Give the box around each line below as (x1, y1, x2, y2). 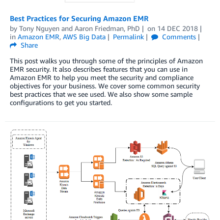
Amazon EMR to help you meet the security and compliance (10, 73, 193, 82)
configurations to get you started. (10, 98, 112, 107)
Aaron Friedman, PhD (75, 24, 140, 32)
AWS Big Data (63, 32, 106, 41)
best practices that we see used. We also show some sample (10, 89, 192, 98)
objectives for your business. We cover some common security (10, 81, 200, 90)
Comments (160, 32, 196, 41)
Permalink (112, 32, 144, 41)
